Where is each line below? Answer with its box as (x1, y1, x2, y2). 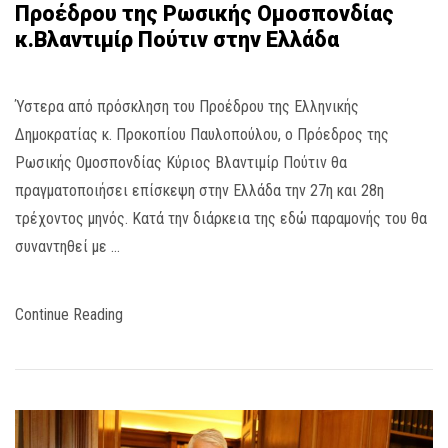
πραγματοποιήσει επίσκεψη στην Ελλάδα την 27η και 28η (15, 181, 384, 201)
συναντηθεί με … (15, 237, 120, 257)
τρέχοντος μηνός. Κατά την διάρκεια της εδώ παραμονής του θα (15, 209, 427, 229)
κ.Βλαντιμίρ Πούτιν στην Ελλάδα (15, 27, 339, 53)
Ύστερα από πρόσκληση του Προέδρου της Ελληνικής (15, 97, 359, 117)
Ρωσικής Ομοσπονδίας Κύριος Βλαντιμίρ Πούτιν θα (15, 153, 347, 173)
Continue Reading (15, 305, 123, 325)
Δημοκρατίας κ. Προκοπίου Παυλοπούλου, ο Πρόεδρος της (15, 125, 389, 145)
